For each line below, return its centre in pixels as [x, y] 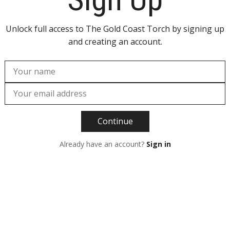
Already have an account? [103, 144]
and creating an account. [115, 41]
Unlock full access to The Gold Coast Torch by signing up [115, 28]
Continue [115, 121]
